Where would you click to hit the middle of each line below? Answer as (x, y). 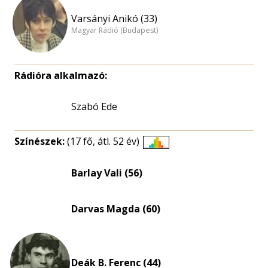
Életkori (173, 153)
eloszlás (173, 168)
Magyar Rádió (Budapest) (115, 31)
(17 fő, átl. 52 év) (103, 141)
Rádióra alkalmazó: (61, 75)
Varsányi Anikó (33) (114, 18)
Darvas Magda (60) (116, 209)
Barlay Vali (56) (107, 173)
